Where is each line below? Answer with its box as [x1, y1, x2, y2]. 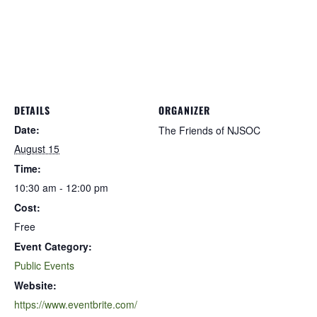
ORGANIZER [158, 103, 210, 117]
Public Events [14, 258, 74, 272]
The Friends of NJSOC [158, 123, 260, 137]
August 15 [14, 142, 59, 156]
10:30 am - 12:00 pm [14, 180, 108, 195]
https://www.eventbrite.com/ [14, 297, 137, 311]
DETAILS [14, 103, 50, 117]
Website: [14, 278, 57, 292]
